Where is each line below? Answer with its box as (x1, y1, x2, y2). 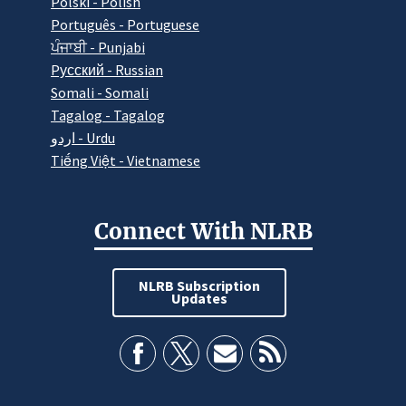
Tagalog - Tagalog (51, 106, 165, 125)
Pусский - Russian (51, 61, 163, 80)
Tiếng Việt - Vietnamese (51, 151, 200, 170)
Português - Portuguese (51, 15, 199, 34)
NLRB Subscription (139, 275, 260, 295)
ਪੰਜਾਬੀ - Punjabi (51, 38, 145, 57)
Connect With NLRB (93, 217, 313, 246)
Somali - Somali (51, 83, 149, 102)
